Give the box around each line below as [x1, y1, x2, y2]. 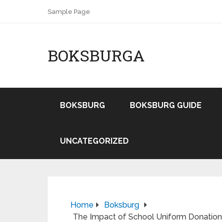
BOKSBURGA [48, 45, 145, 66]
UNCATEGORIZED [60, 136, 129, 146]
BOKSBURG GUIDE [130, 101, 202, 110]
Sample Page [48, 8, 90, 15]
